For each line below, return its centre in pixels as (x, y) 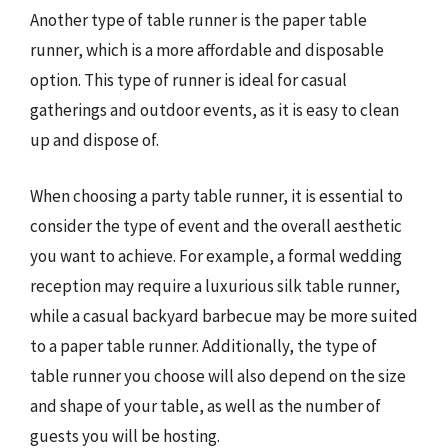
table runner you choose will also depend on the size (218, 375)
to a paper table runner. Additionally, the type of (203, 345)
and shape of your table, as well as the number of (205, 405)
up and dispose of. (94, 140)
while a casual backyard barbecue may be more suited (224, 315)
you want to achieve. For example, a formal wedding (216, 255)
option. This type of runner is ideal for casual (188, 80)
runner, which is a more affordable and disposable (207, 50)
